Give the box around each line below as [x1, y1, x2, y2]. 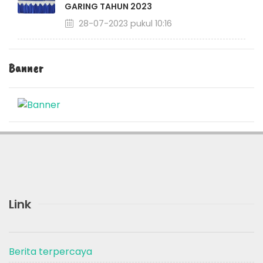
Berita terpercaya [9, 244, 92, 258]
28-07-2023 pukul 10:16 [76, 18, 172, 29]
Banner [9, 60, 43, 76]
